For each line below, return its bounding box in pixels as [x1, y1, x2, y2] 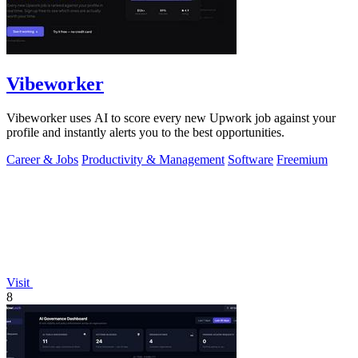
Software [228, 152, 273, 166]
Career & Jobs [6, 152, 78, 166]
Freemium [276, 152, 328, 166]
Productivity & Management [82, 152, 225, 166]
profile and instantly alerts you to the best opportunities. [6, 125, 284, 139]
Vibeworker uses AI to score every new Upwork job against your [6, 110, 336, 125]
